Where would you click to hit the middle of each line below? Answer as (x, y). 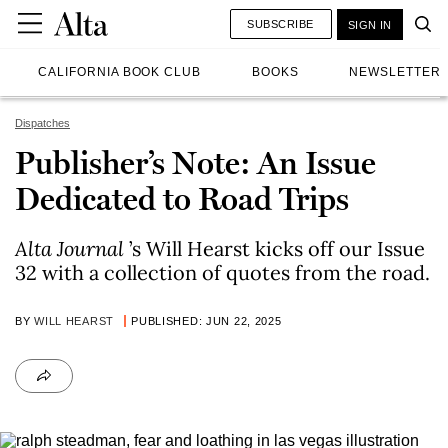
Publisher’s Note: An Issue (195, 163)
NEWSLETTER (395, 72)
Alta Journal (72, 248)
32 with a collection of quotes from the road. (222, 272)
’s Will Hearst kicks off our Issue (277, 248)
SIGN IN (369, 24)
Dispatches (42, 123)
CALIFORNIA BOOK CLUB (120, 72)
